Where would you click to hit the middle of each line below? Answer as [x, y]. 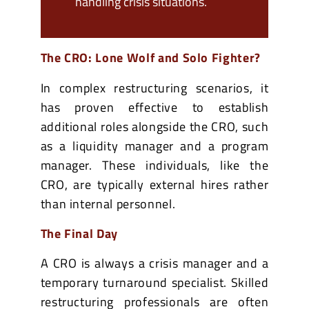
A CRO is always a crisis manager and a [154, 263]
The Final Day [79, 233]
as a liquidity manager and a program [154, 146]
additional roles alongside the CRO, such [154, 126]
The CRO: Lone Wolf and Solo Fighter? [150, 58]
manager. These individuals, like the [154, 165]
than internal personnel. [108, 203]
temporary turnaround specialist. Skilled [154, 283]
